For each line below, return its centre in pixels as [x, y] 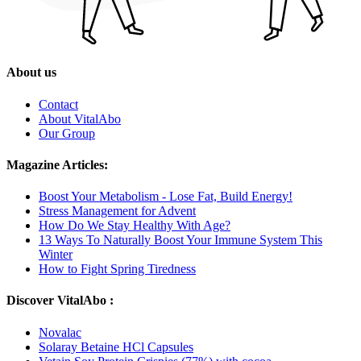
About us [31, 73]
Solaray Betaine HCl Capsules [116, 346]
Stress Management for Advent [117, 211]
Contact [58, 104]
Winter [56, 255]
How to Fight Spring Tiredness [117, 269]
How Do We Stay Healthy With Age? [135, 226]
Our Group [67, 133]
